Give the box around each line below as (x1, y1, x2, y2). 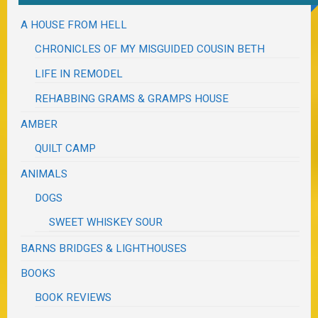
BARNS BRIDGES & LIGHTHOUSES (21, 242, 187, 256)
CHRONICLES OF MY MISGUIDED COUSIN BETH (35, 43, 265, 56)
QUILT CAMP (35, 142, 97, 155)
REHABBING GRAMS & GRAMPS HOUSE (35, 92, 229, 106)
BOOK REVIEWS (35, 291, 112, 305)
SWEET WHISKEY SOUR (49, 216, 163, 229)
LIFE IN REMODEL (35, 67, 124, 81)
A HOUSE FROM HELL (21, 18, 128, 32)
